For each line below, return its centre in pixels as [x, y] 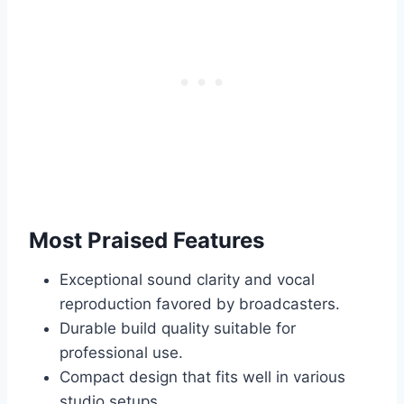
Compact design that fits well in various [202, 377]
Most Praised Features [147, 241]
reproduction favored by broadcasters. [200, 304]
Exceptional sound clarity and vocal [187, 280]
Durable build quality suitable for [178, 329]
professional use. [121, 353]
